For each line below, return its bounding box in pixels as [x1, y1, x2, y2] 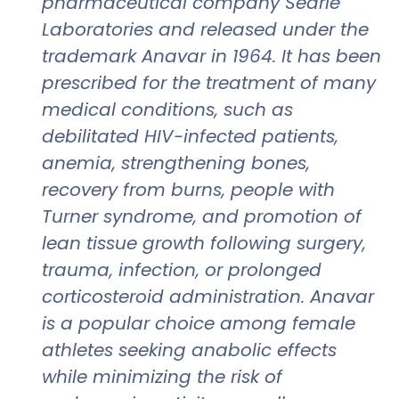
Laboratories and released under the [42, 16, 369, 42]
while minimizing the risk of [42, 363, 282, 389]
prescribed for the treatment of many [42, 69, 376, 95]
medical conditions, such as [42, 96, 293, 122]
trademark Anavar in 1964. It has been [42, 43, 381, 69]
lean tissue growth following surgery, [42, 230, 366, 256]
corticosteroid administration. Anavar [42, 283, 374, 309]
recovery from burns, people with [42, 176, 335, 202]
